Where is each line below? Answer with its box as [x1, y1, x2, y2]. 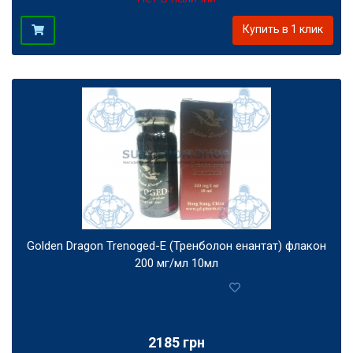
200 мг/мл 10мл [135, 255, 218, 270]
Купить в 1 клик [242, 22, 323, 35]
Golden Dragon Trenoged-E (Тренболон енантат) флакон [27, 238, 326, 253]
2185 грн [148, 334, 205, 351]
